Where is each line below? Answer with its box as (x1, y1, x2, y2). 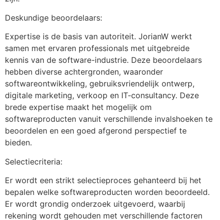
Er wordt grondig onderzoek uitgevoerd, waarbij (5, 198, 185, 209)
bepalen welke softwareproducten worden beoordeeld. (5, 187, 210, 197)
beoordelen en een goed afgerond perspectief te (5, 126, 187, 136)
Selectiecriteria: (5, 156, 62, 166)
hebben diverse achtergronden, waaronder (5, 67, 163, 77)
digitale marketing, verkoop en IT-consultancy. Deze (5, 90, 199, 101)
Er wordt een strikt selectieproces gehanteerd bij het (5, 175, 201, 185)
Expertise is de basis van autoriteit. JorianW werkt (5, 31, 192, 42)
